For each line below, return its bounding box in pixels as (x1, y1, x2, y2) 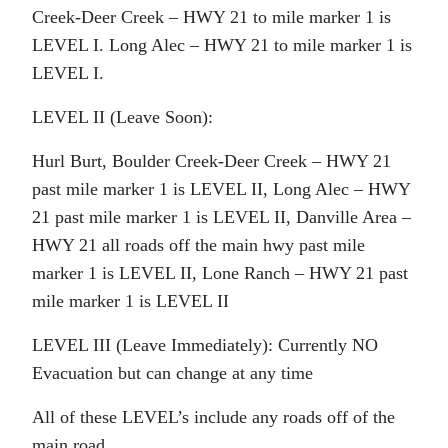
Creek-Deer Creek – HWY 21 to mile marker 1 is (32, 7, 391, 28)
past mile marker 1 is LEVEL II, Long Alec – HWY (32, 179, 410, 200)
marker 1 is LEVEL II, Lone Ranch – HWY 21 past (32, 263, 408, 284)
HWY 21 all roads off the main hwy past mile (32, 235, 365, 256)
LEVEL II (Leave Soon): (32, 107, 213, 128)
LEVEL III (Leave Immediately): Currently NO (32, 335, 378, 356)
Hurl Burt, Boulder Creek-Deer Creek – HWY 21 (32, 151, 391, 172)
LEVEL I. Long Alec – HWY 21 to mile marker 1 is (32, 35, 412, 56)
